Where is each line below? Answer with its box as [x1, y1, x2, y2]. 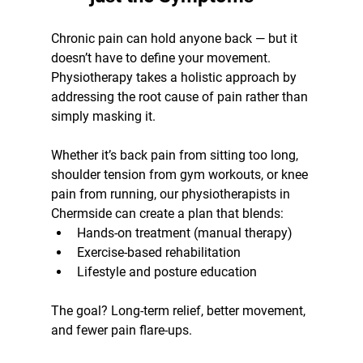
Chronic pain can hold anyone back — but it [50, 30, 301, 46]
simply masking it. [50, 108, 156, 124]
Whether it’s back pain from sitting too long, [50, 147, 301, 163]
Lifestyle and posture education [76, 263, 257, 280]
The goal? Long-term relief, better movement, [50, 302, 309, 318]
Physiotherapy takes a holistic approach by [50, 69, 300, 85]
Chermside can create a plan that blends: [50, 205, 284, 221]
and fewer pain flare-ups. [50, 322, 192, 338]
